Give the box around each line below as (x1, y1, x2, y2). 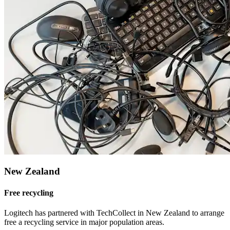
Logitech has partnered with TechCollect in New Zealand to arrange (4, 208, 224, 217)
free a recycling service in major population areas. (4, 217, 164, 226)
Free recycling (4, 188, 53, 197)
